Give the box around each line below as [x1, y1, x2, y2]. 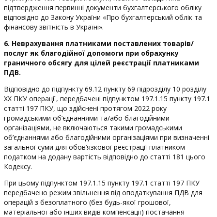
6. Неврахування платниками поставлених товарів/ [4, 38, 194, 48]
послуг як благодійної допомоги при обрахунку [4, 48, 179, 58]
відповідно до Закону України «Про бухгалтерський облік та [4, 12, 202, 22]
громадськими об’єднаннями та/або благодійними [4, 113, 170, 123]
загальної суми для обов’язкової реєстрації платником [4, 142, 185, 152]
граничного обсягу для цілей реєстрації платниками [4, 58, 199, 67]
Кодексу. [4, 161, 32, 171]
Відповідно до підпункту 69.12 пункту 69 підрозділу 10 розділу [4, 84, 206, 93]
